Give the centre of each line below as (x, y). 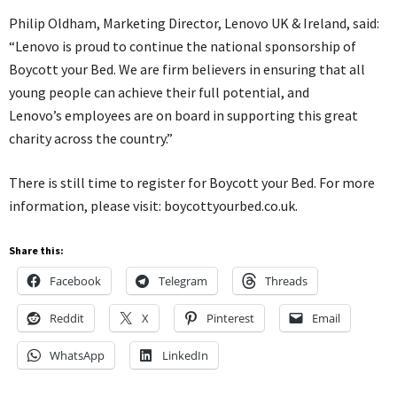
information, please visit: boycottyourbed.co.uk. (153, 205)
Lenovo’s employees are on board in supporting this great (183, 115)
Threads (286, 280)
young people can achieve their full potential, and (159, 92)
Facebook (75, 280)
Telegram (183, 280)
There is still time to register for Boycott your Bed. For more (192, 182)
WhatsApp (77, 355)
